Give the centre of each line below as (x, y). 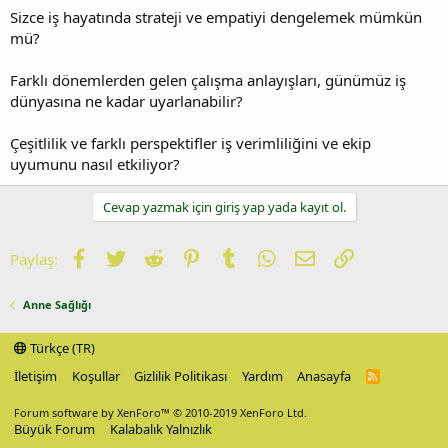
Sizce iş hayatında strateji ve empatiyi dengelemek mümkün (216, 16)
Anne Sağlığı (56, 304)
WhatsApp (311, 256)
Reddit (184, 256)
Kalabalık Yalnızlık (160, 429)
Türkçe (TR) (61, 348)
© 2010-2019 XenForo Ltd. (240, 412)
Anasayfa (324, 376)
